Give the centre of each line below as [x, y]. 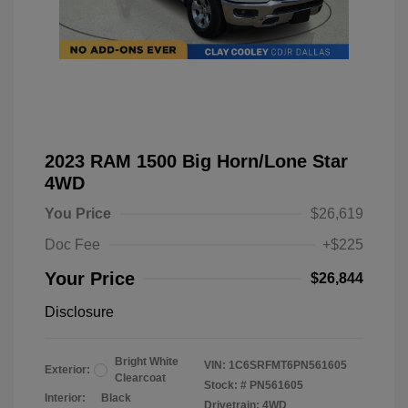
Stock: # [225, 385]
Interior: [65, 398]
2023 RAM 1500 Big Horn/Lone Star [196, 161]
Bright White [147, 362]
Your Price [90, 279]
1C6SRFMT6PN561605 [288, 365]
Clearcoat [140, 378]
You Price [78, 214]
